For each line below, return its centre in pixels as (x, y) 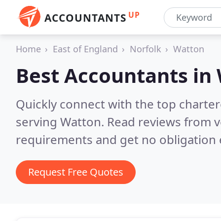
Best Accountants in (116, 75)
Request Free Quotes (76, 172)
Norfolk (146, 49)
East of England (85, 49)
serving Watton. (61, 122)
